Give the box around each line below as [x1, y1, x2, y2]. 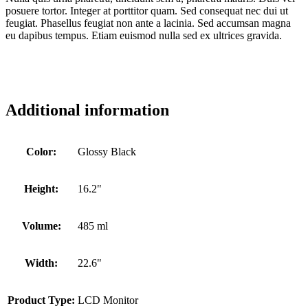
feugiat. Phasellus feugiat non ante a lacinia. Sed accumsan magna [5, 16, 291, 29]
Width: [25, 257, 58, 269]
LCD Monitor [78, 294, 138, 307]
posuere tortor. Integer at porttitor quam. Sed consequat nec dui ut [5, 4, 288, 16]
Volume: [21, 220, 61, 232]
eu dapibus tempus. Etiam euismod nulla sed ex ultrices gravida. [5, 29, 282, 41]
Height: [24, 183, 58, 195]
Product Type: [8, 294, 75, 307]
